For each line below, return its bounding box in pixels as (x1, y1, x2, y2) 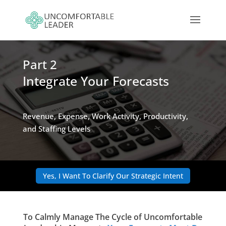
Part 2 (22, 56, 57, 73)
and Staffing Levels (22, 124, 90, 134)
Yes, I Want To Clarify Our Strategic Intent (42, 171, 183, 181)
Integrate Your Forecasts (22, 72, 169, 89)
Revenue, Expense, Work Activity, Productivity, (22, 111, 188, 121)
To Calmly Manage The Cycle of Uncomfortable (23, 211, 203, 223)
